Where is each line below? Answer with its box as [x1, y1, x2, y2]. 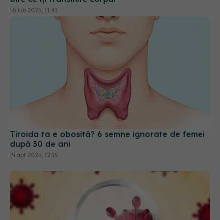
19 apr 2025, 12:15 [10, 151, 58, 159]
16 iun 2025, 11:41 [10, 6, 57, 14]
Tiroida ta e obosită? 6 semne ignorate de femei [10, 129, 205, 139]
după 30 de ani [10, 138, 70, 149]
